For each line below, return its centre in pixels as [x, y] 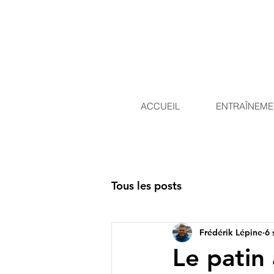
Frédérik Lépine [231, 232]
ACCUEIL [160, 106]
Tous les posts [146, 185]
